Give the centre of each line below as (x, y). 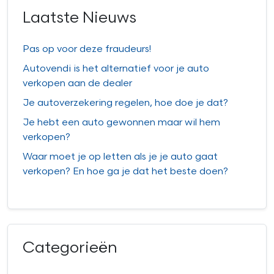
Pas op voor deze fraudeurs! (87, 50)
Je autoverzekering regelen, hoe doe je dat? (125, 103)
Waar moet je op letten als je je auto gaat (120, 157)
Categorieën (70, 248)
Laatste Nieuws (80, 18)
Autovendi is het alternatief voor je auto (116, 69)
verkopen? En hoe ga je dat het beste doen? (125, 172)
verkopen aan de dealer (77, 84)
